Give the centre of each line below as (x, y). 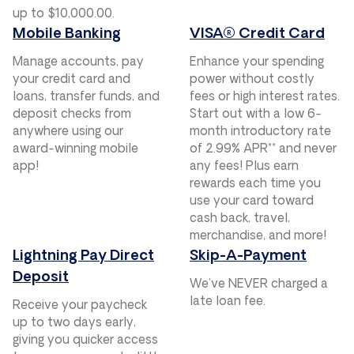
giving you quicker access (85, 341)
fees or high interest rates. (265, 97)
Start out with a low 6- (256, 115)
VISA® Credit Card (257, 34)
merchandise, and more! (258, 236)
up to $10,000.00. (64, 14)
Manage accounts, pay (78, 62)
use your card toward (252, 201)
